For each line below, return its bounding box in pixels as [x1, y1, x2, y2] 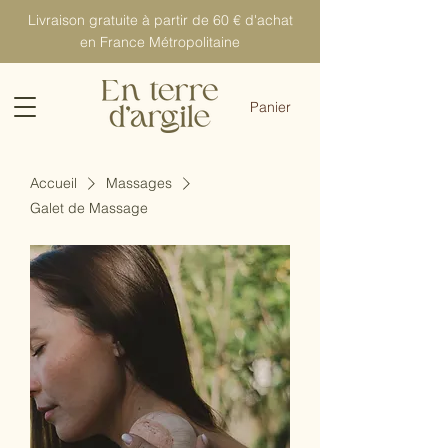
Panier [250, 98, 291, 115]
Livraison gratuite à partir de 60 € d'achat [27, 11, 293, 29]
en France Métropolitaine [80, 33, 240, 51]
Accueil [30, 174, 77, 192]
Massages [106, 174, 172, 192]
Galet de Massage [30, 199, 148, 217]
